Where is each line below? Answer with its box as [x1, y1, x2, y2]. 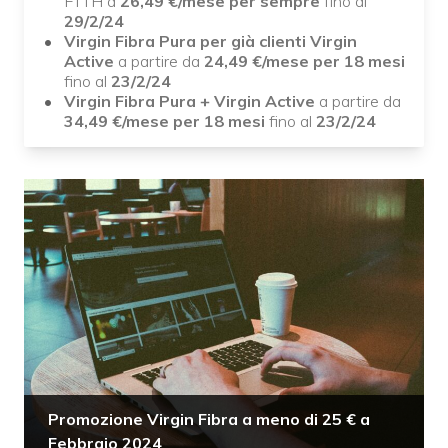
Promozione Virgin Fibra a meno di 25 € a [48, 409, 370, 429]
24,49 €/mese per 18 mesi [204, 51, 405, 71]
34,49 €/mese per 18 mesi [64, 111, 269, 131]
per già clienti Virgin [200, 31, 357, 51]
